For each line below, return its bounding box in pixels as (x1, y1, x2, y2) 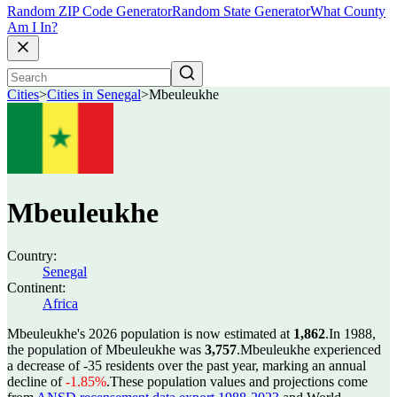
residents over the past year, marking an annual (102, 358, 366, 373)
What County (310, 4, 385, 19)
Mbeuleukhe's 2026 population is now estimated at (7, 326, 293, 341)
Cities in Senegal (47, 87, 141, 103)
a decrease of (7, 358, 83, 373)
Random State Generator (172, 4, 310, 19)
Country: (7, 248, 57, 263)
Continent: (7, 280, 66, 295)
